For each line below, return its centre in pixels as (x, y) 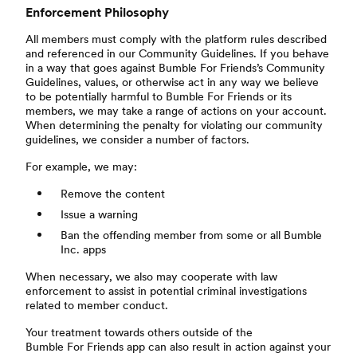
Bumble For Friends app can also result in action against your (178, 347)
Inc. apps (83, 249)
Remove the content (113, 194)
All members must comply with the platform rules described (176, 39)
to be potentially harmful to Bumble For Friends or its (159, 96)
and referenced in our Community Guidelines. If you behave (177, 53)
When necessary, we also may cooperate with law (151, 277)
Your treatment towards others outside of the (139, 332)
